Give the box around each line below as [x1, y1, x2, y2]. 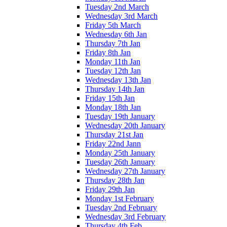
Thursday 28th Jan [85, 175, 144, 184]
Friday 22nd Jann [85, 139, 141, 148]
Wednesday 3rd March [85, 11, 158, 20]
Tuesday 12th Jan [85, 66, 141, 75]
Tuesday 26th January [85, 157, 155, 166]
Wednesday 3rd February [85, 212, 166, 221]
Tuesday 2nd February [85, 203, 157, 212]
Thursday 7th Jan [85, 39, 140, 48]
